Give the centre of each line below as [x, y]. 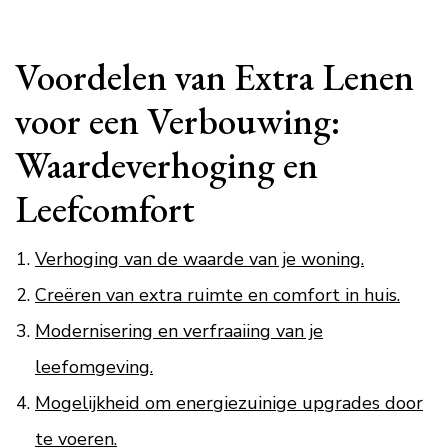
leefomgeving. [94, 367]
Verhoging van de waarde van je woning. [199, 259]
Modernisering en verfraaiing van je [179, 331]
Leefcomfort [105, 208]
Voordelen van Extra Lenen [214, 76]
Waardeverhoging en [166, 164]
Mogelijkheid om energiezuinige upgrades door [229, 403]
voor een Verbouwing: [178, 120]
